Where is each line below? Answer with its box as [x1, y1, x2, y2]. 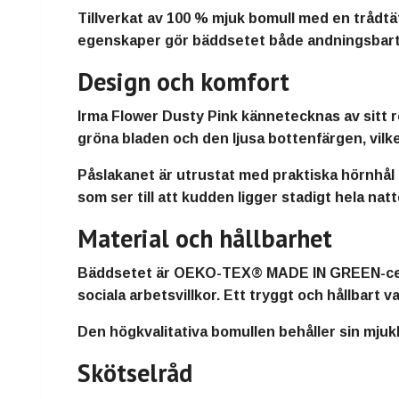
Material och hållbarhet [77, 221, 332, 255]
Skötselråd [77, 355, 192, 389]
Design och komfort [77, 64, 289, 98]
